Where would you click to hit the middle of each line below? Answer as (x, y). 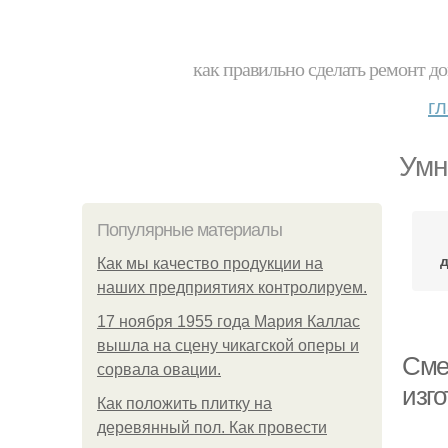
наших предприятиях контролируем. (232, 287)
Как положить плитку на (184, 403)
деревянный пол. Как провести (212, 427)
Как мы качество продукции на (210, 263)
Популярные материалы (189, 230)
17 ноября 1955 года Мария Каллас (228, 321)
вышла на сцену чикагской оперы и (228, 345)
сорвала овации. (159, 369)
